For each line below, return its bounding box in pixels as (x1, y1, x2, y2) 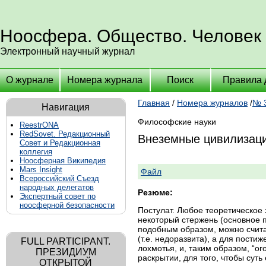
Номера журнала (67, 75, 143, 85)
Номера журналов (177, 98, 248, 107)
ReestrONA (20, 121, 59, 129)
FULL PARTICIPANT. (21, 236, 111, 246)
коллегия (20, 147, 52, 156)
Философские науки (138, 117, 216, 126)
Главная (138, 98, 170, 107)
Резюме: (138, 188, 173, 197)
